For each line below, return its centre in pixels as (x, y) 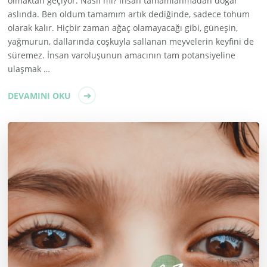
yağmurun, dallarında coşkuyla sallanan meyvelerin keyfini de (131, 41)
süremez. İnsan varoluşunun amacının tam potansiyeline (122, 55)
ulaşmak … (29, 69)
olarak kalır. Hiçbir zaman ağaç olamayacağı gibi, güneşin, (123, 27)
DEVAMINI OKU (40, 95)
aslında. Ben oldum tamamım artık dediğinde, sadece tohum (129, 14)
